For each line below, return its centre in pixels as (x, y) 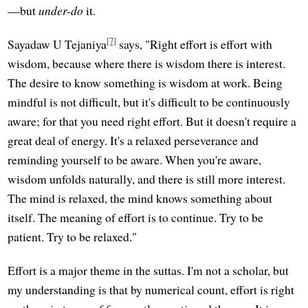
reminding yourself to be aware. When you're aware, (135, 159)
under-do (61, 10)
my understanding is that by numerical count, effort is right (151, 289)
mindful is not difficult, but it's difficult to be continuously (149, 101)
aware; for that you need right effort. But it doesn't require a (152, 121)
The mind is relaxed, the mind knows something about (140, 198)
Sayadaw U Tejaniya (57, 44)
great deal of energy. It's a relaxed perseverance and (133, 140)
